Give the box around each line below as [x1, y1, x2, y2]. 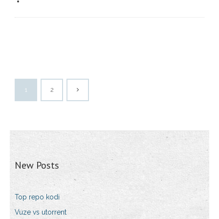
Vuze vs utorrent [15, 208, 66, 217]
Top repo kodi [15, 193, 60, 201]
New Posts [15, 159, 59, 172]
